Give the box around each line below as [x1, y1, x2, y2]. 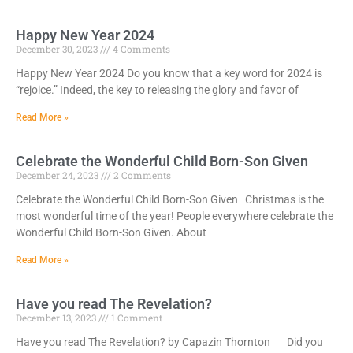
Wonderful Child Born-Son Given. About [16, 226, 206, 239]
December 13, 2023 [16, 311, 98, 324]
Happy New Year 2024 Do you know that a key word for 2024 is [16, 67, 322, 80]
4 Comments [110, 43, 170, 55]
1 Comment [109, 311, 162, 324]
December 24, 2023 [16, 169, 101, 181]
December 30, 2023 [16, 43, 100, 55]
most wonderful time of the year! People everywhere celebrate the [16, 210, 333, 222]
